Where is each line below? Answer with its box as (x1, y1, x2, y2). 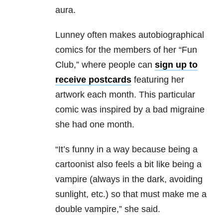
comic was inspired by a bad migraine (55, 105, 205, 115)
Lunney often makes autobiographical (55, 30, 204, 40)
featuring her (131, 75, 184, 85)
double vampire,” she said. (55, 204, 160, 215)
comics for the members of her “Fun (55, 45, 197, 55)
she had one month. (55, 119, 134, 130)
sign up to (155, 60, 198, 70)
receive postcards (55, 75, 131, 85)
